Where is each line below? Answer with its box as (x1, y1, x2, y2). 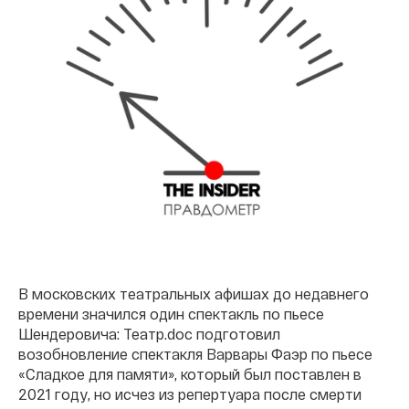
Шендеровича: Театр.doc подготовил (18, 325, 280, 342)
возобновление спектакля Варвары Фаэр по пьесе (18, 345, 372, 362)
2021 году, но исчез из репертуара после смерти (18, 385, 362, 403)
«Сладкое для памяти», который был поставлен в (18, 365, 362, 383)
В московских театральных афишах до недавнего (18, 285, 369, 302)
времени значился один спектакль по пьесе (18, 305, 324, 322)
